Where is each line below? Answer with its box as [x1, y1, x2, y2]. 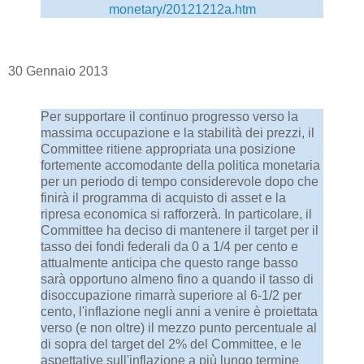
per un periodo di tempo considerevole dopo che [41, 174, 318, 188]
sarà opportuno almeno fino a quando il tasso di [41, 271, 314, 286]
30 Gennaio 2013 [8, 64, 108, 79]
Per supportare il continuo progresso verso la [41, 109, 298, 123]
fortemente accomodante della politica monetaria [41, 158, 320, 172]
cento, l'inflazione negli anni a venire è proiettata [41, 304, 318, 318]
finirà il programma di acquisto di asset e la [41, 190, 286, 205]
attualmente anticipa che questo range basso [41, 255, 298, 270]
